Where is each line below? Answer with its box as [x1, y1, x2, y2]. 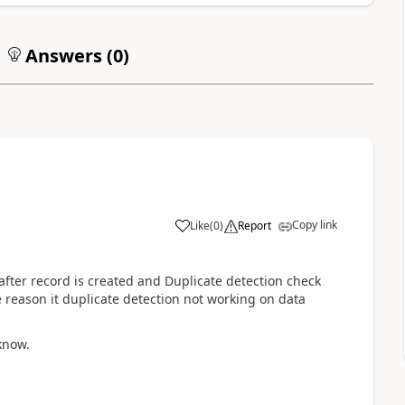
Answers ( [20, 43, 113, 68]
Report [237, 218, 271, 233]
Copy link [291, 217, 337, 232]
